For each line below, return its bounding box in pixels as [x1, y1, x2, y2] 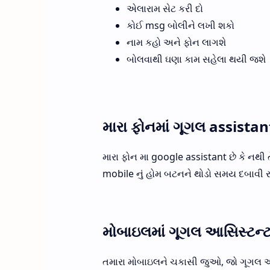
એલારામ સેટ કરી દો [126, 1, 203, 15]
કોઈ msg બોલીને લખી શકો [126, 18, 234, 32]
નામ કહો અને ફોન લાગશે [126, 35, 226, 49]
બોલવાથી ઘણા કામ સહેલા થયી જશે [126, 52, 266, 66]
